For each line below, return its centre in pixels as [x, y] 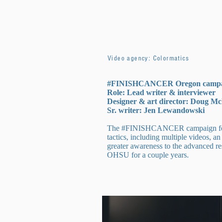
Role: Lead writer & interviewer [161, 92]
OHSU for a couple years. [149, 155]
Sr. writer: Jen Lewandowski [156, 110]
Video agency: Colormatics [148, 58]
